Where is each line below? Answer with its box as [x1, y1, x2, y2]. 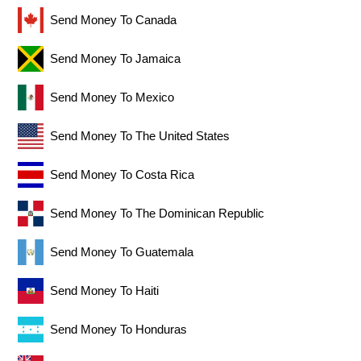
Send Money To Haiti [50, 284, 160, 298]
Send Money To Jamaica [50, 52, 181, 66]
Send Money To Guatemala [50, 245, 194, 259]
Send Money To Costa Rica [50, 168, 195, 182]
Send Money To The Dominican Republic [50, 206, 265, 221]
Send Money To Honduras [50, 322, 188, 337]
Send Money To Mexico [50, 90, 175, 105]
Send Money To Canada [50, 13, 177, 27]
